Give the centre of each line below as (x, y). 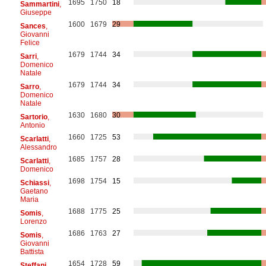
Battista (32, 251)
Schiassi (34, 183)
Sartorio (34, 117)
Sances (33, 26)
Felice (30, 42)
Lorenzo (33, 221)
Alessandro (38, 147)
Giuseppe (36, 12)
